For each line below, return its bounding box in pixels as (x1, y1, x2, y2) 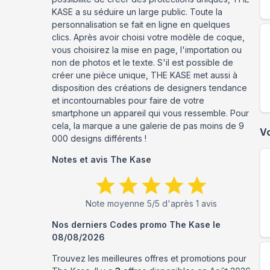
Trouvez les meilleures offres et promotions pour (52, 253, 246, 263)
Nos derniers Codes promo (52, 219, 169, 230)
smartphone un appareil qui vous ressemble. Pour (52, 108, 249, 118)
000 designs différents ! (52, 133, 146, 143)
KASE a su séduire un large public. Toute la (52, 7, 222, 17)
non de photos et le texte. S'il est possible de (52, 57, 233, 67)
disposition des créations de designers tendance (52, 83, 247, 93)
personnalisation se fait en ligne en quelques (52, 19, 230, 30)
